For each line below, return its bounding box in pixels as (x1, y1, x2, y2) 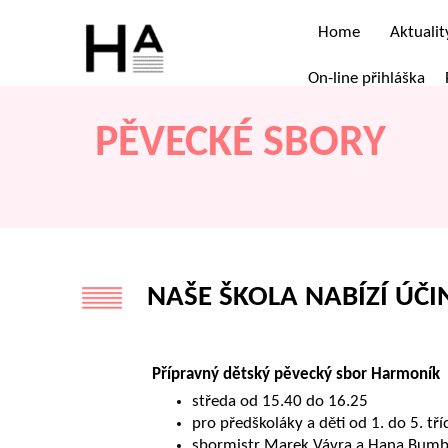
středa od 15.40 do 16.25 (192, 392, 369, 410)
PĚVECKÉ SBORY (94, 122, 386, 167)
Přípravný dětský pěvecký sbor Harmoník (152, 365, 441, 383)
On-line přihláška (308, 70, 426, 87)
